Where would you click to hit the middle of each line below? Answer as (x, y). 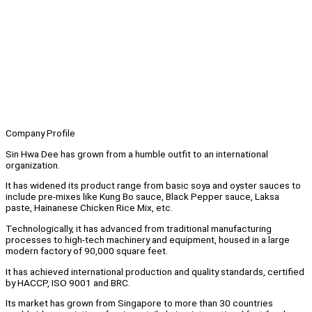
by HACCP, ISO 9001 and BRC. (68, 282)
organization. (33, 165)
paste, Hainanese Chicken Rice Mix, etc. (89, 208)
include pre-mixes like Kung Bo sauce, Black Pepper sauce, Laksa (142, 197)
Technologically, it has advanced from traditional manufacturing (139, 229)
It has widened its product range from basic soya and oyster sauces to (153, 186)
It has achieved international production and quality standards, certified (155, 271)
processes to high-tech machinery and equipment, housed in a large (148, 240)
